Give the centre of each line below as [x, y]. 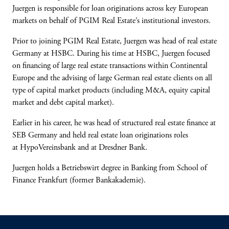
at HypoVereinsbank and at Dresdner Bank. [80, 148]
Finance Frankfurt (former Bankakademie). [79, 180]
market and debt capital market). [63, 103]
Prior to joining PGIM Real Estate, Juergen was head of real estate [114, 41]
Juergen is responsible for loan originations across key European [110, 9]
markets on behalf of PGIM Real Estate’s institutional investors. [111, 21]
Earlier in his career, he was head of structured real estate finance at [114, 123]
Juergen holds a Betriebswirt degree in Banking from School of [110, 168]
